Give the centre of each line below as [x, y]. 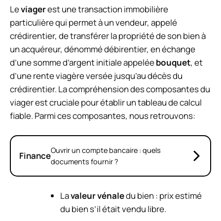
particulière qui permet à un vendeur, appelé [93, 23]
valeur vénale [97, 196]
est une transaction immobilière [107, 9]
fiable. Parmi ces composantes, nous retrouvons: [103, 116]
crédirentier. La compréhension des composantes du [110, 89]
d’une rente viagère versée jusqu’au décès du [96, 76]
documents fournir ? [85, 161]
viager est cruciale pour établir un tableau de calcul [106, 103]
